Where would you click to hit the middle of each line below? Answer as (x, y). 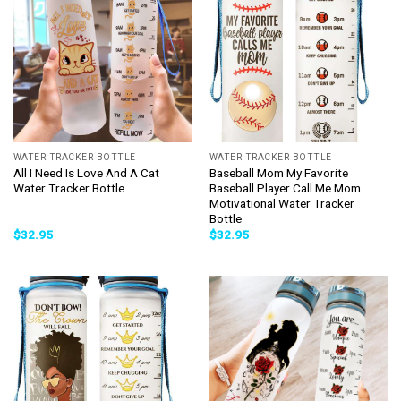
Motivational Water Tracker (282, 203)
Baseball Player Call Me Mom (285, 188)
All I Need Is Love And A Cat (86, 172)
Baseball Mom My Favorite (278, 172)
